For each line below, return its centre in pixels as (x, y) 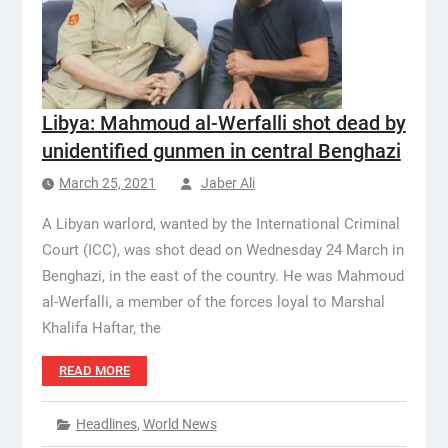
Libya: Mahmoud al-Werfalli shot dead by (223, 123)
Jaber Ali (227, 183)
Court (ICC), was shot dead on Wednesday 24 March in (222, 250)
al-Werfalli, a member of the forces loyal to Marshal (213, 302)
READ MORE (94, 370)
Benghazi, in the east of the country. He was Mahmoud (222, 276)
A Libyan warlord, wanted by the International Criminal (220, 224)
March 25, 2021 (107, 183)
